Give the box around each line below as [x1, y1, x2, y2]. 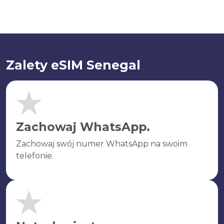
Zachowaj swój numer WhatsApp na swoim [16, 139, 187, 148]
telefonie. [16, 151, 53, 160]
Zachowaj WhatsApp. [16, 119, 150, 134]
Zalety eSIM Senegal [6, 57, 140, 72]
